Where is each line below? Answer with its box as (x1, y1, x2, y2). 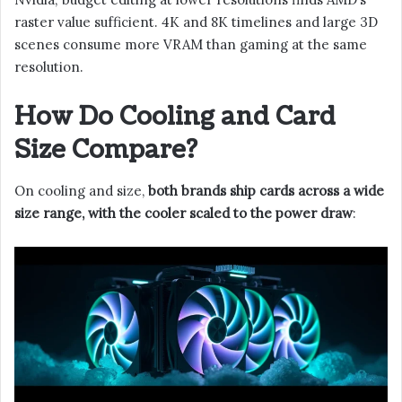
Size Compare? (14, 133, 197, 168)
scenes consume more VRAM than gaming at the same (14, 36, 367, 54)
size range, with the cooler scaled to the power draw (14, 204, 353, 222)
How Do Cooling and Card (14, 100, 336, 135)
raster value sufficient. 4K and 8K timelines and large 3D (14, 13, 378, 31)
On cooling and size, (14, 181, 148, 199)
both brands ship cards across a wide (148, 181, 384, 199)
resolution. (14, 58, 83, 76)
